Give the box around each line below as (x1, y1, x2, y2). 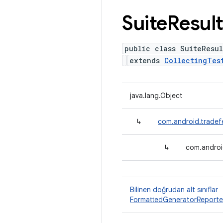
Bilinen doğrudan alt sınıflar (130, 185, 218, 194)
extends (129, 56, 164, 65)
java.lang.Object (130, 91, 183, 100)
